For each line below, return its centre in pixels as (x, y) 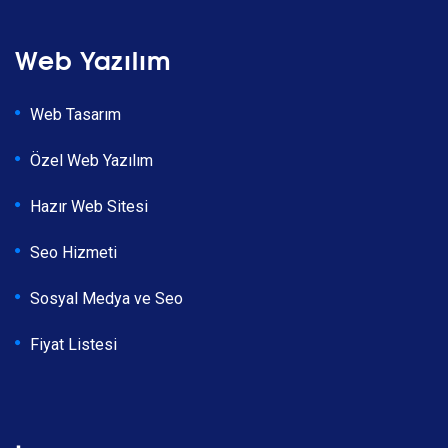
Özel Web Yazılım (91, 161)
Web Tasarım (75, 115)
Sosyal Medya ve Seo (106, 299)
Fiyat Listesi (73, 345)
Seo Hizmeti (73, 253)
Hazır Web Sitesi (89, 207)
